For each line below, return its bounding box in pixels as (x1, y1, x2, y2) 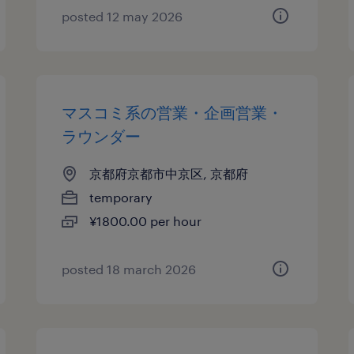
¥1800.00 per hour (89, 213, 202, 228)
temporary (89, 190, 153, 205)
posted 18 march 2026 (62, 262, 197, 277)
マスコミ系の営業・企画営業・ (62, 103, 284, 122)
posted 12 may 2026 (62, 9, 183, 24)
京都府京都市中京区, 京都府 (89, 166, 249, 181)
